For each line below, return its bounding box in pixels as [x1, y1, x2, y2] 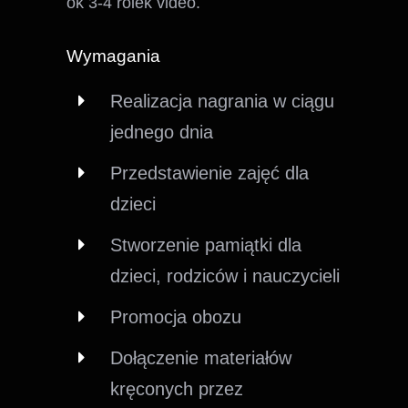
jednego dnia [110, 121, 214, 142]
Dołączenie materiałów [110, 347, 292, 368]
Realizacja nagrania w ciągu [110, 90, 335, 111]
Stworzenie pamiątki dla [110, 234, 302, 255]
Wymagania [66, 46, 161, 66]
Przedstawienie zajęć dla [110, 162, 310, 183]
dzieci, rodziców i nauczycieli [110, 265, 341, 286]
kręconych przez [110, 378, 244, 399]
